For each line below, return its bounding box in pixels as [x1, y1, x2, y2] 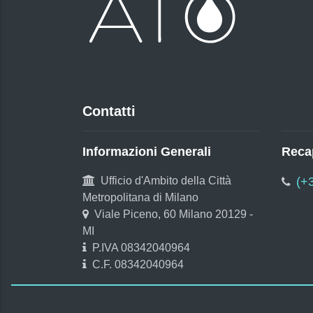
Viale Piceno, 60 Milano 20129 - [94, 208, 253, 220]
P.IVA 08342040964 [92, 242, 190, 254]
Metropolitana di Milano [82, 191, 198, 203]
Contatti [82, 103, 136, 119]
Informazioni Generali [82, 145, 211, 159]
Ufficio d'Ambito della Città [101, 175, 231, 187]
